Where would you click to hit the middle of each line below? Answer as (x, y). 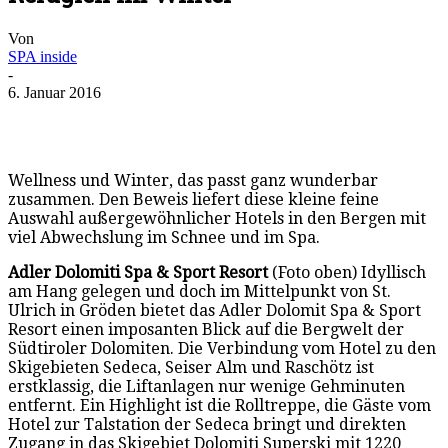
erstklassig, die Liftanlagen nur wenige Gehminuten (206, 386)
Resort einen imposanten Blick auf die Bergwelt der (206, 329)
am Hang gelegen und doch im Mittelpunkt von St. (199, 291)
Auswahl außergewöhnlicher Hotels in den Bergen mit (217, 218)
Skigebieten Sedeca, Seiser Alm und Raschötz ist (191, 367)
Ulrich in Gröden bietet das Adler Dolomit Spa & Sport (214, 310)
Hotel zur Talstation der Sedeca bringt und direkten (207, 424)
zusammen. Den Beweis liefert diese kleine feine (193, 199)
